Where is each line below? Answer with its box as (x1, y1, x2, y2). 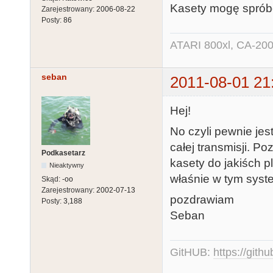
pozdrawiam (170, 193, 234, 207)
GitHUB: (170, 246, 213, 259)
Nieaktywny (49, 161, 85, 169)
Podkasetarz (41, 149, 85, 158)
